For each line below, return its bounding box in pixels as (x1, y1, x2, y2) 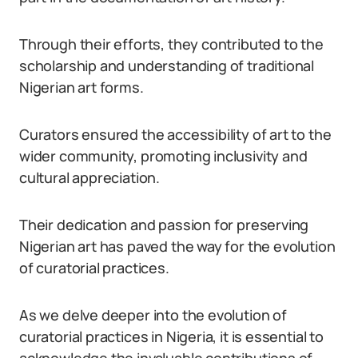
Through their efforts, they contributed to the (19, 34, 324, 54)
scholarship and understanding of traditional (19, 56, 315, 75)
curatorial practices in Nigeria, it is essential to (19, 327, 324, 346)
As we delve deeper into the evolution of (19, 305, 287, 324)
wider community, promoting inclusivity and (19, 146, 308, 165)
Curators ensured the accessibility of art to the (19, 125, 332, 144)
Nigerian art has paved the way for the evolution (19, 237, 336, 256)
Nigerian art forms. (19, 78, 144, 97)
